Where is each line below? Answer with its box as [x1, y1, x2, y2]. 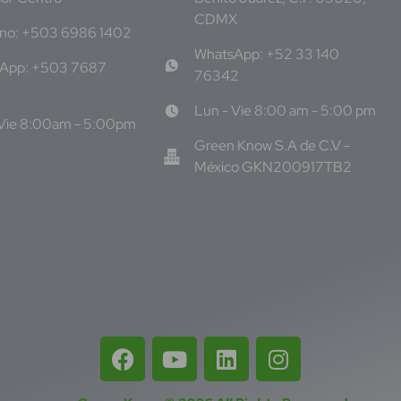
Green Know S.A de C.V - [193, 136, 350, 156]
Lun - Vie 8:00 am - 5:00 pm [193, 101, 376, 121]
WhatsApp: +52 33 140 [193, 45, 339, 64]
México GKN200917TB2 [193, 158, 352, 177]
